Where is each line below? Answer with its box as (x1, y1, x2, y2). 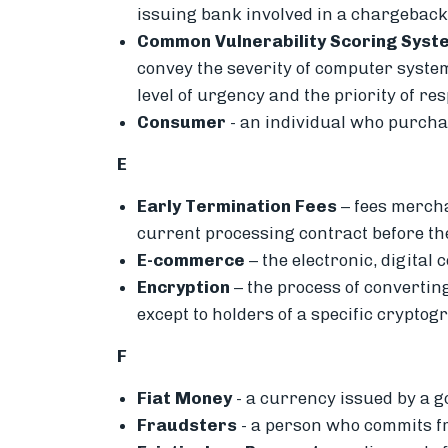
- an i (230, 111, 270, 132)
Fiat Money (137, 387, 232, 408)
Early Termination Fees (137, 195, 337, 216)
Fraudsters (137, 414, 241, 435)
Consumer (137, 111, 230, 132)
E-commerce (137, 249, 249, 270)
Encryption (137, 276, 234, 297)
